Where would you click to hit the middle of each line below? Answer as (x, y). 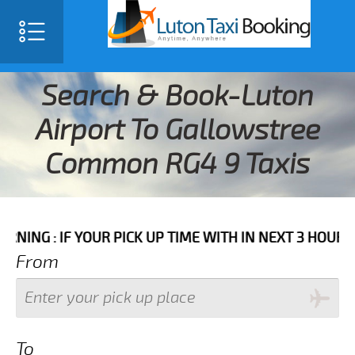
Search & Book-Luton (177, 96)
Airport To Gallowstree (177, 130)
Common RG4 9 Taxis (177, 164)
